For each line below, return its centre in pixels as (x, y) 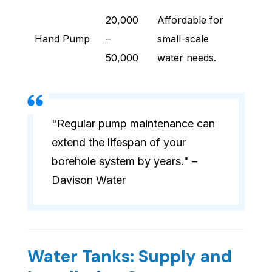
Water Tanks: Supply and (130, 257)
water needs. (187, 58)
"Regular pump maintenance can (133, 124)
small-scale (183, 39)
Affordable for (190, 20)
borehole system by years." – (124, 161)
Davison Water (89, 180)
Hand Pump (62, 39)
